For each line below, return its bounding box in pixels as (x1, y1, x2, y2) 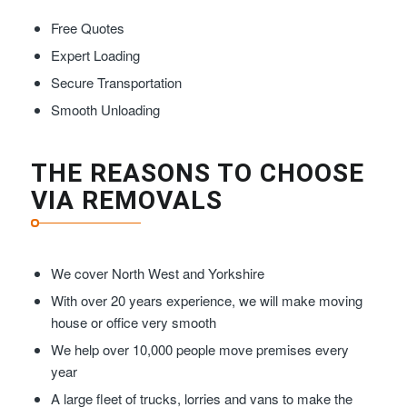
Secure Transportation (50, 73, 182, 93)
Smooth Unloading (50, 100, 160, 120)
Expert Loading (50, 45, 140, 65)
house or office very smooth (50, 313, 216, 333)
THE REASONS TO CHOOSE (30, 158, 364, 189)
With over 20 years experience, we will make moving (50, 291, 362, 311)
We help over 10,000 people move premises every (50, 340, 349, 360)
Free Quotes (50, 18, 124, 38)
